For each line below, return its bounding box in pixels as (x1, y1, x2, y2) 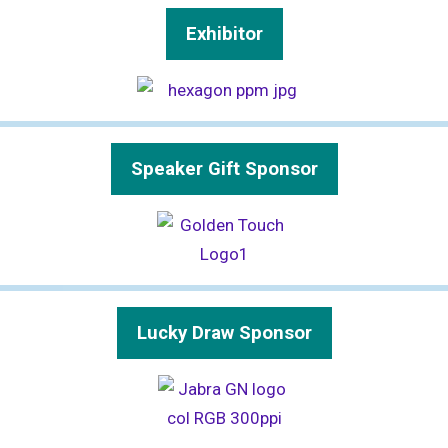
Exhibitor (185, 23, 263, 45)
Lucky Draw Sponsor (136, 322, 312, 344)
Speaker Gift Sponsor (130, 158, 318, 180)
